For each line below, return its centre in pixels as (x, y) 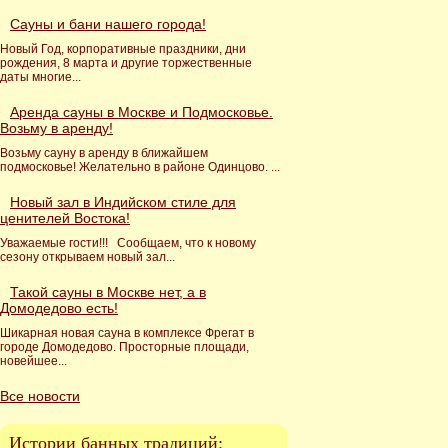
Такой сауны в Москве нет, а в (108, 292)
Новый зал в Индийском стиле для (123, 202)
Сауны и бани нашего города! (108, 24)
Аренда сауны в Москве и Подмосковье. (141, 112)
